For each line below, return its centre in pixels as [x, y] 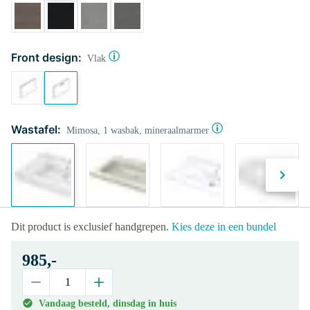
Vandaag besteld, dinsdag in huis [108, 303]
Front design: [46, 57]
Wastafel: [36, 129]
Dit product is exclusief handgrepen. [91, 227]
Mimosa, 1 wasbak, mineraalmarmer [138, 130]
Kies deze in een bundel [224, 227]
